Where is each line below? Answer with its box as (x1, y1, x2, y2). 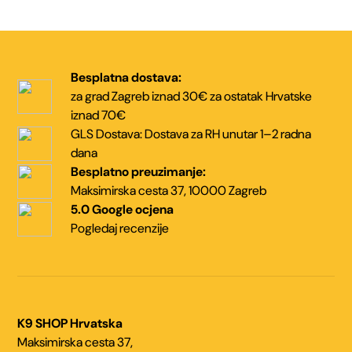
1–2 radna (258, 126, 312, 143)
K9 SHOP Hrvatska (17, 315, 123, 332)
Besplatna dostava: (71, 69, 182, 86)
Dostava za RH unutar (142, 126, 258, 143)
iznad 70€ (71, 107, 126, 124)
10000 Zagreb (186, 182, 267, 200)
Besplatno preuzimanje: (71, 163, 207, 181)
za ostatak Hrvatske (207, 88, 313, 105)
